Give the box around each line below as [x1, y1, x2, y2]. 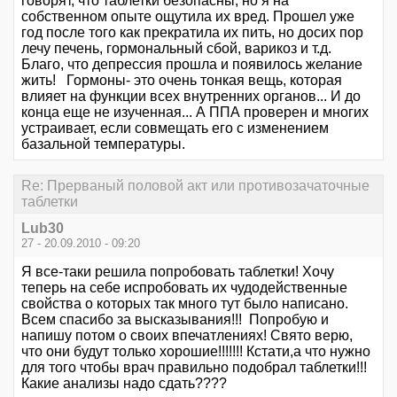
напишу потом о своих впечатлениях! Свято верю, [21, 328, 353, 344]
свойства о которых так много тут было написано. [21, 296, 348, 312]
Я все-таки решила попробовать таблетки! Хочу [21, 264, 334, 280]
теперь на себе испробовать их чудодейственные [21, 280, 347, 296]
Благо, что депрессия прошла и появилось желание [21, 56, 362, 72]
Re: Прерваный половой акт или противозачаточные [21, 178, 370, 194]
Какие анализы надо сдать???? [21, 376, 227, 392]
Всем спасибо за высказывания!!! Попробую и [21, 312, 329, 328]
